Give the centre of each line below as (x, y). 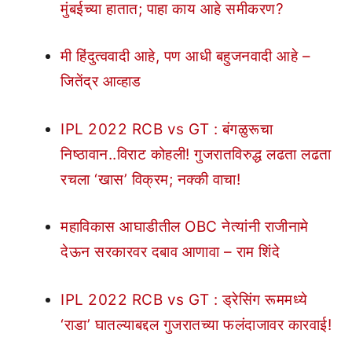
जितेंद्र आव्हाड (101, 81)
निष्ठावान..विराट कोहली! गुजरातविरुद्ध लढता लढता (196, 154)
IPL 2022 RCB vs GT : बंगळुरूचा (167, 129)
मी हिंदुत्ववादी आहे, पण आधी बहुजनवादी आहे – (185, 56)
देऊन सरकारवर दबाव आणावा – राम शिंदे (170, 252)
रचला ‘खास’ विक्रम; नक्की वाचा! (150, 179)
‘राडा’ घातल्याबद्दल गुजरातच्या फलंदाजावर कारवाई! (196, 324)
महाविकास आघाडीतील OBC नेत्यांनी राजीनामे (185, 227)
